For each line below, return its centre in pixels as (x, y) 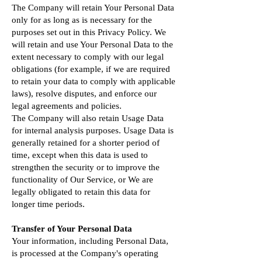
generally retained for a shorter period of (86, 143)
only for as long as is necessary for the (82, 20)
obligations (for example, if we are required (91, 69)
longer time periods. (48, 204)
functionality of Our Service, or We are (82, 180)
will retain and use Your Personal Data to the (92, 44)
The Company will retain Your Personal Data (93, 8)
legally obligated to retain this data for (81, 192)
